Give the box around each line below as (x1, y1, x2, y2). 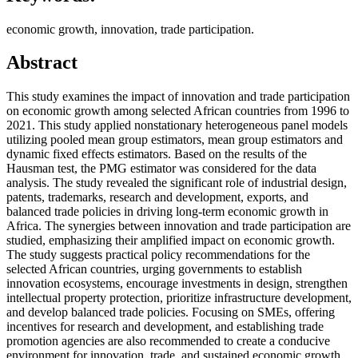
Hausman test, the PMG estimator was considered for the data (6, 161, 316, 176)
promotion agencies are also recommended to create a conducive (6, 334, 330, 348)
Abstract (6, 52, 78, 74)
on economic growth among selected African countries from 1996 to (6, 104, 349, 118)
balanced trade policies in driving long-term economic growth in (6, 205, 328, 219)
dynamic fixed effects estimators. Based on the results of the (6, 147, 307, 161)
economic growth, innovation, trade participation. (6, 22, 254, 36)
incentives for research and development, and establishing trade (6, 320, 324, 334)
